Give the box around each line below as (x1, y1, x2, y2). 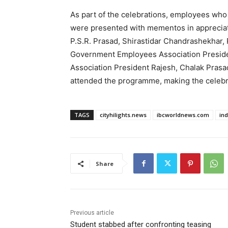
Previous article (70, 209, 114, 217)
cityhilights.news (100, 111, 147, 119)
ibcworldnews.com (157, 111, 209, 119)
